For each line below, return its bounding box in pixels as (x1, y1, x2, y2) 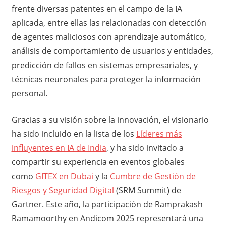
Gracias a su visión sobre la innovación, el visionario (11, 114, 209, 125)
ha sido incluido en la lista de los (11, 128, 136, 139)
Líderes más (136, 128, 182, 139)
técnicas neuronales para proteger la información (11, 73, 201, 85)
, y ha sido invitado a (106, 142, 184, 153)
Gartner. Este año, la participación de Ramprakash (11, 198, 203, 210)
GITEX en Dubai (35, 170, 93, 182)
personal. (11, 87, 47, 99)
